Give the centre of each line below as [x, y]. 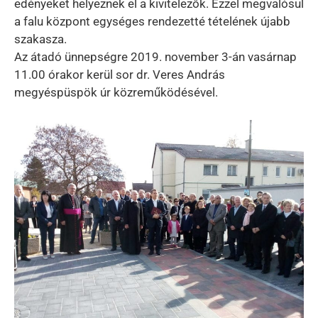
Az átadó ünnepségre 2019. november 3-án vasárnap [155, 57]
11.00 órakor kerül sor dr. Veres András [120, 75]
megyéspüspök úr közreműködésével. [116, 92]
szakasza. [40, 39]
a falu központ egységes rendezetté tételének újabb [152, 21]
